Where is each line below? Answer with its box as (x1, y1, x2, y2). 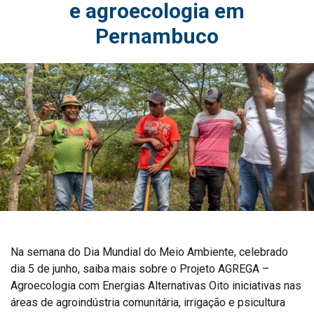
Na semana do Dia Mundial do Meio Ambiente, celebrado (11, 245, 288, 259)
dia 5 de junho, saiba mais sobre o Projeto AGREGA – (11, 261, 269, 275)
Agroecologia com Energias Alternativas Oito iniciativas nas (11, 278, 301, 292)
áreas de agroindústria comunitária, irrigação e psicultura (11, 295, 285, 309)
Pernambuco (95, 24, 219, 49)
